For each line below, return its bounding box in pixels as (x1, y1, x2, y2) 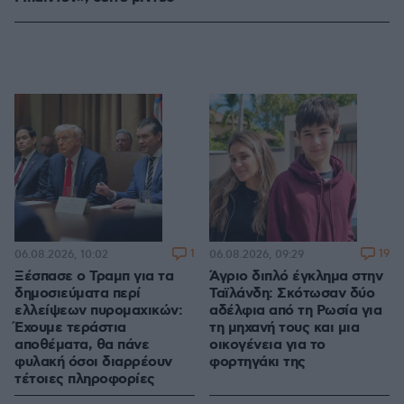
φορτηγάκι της (209, 353, 306, 372)
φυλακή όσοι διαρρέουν (14, 353, 172, 372)
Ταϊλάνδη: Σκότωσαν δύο (209, 284, 374, 304)
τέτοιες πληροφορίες (14, 370, 155, 390)
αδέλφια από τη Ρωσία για (209, 301, 381, 321)
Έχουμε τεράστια (14, 318, 126, 338)
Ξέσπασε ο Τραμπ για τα (14, 267, 173, 287)
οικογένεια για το (209, 335, 326, 355)
